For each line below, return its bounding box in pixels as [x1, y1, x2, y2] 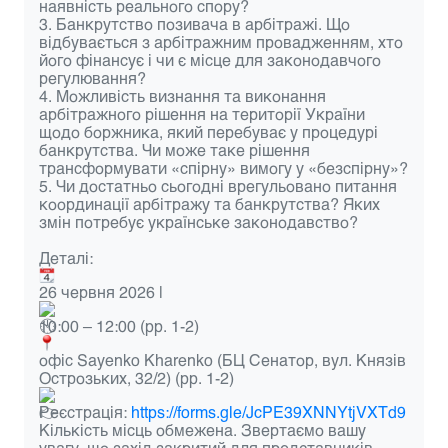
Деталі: [39, 248, 93, 267]
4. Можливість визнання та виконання [39, 86, 326, 105]
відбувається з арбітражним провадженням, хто [39, 32, 403, 51]
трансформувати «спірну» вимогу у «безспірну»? [39, 158, 408, 177]
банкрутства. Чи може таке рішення [39, 140, 310, 159]
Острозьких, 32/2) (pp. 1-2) [39, 368, 234, 387]
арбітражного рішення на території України [39, 104, 365, 123]
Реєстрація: [39, 402, 131, 421]
